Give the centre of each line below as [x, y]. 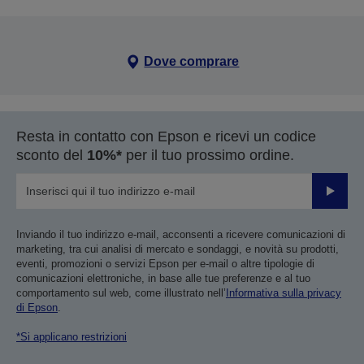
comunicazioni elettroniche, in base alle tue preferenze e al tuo [163, 278]
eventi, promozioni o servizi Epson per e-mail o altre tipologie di [165, 263]
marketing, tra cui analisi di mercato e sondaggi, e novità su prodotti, [178, 249]
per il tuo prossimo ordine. [208, 155]
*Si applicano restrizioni [71, 336]
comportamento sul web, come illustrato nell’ [121, 292]
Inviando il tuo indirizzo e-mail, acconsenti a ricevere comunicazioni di [181, 234]
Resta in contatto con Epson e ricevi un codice [166, 136]
